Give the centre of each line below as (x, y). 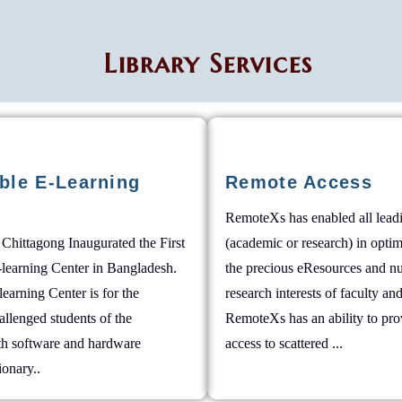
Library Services (209, 63)
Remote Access (299, 182)
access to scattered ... (284, 343)
